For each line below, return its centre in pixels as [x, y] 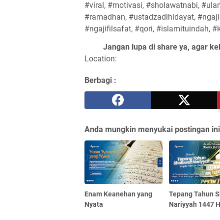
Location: [101, 58]
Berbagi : [100, 80]
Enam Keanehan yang [118, 194]
